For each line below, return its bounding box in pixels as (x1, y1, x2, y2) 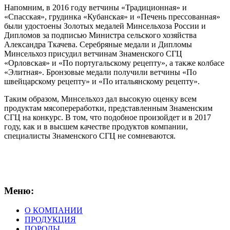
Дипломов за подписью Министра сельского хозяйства (4, 30, 197, 40)
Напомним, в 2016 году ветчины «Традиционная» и (4, 3, 187, 12)
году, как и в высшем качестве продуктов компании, (4, 122, 188, 131)
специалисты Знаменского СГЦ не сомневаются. (4, 131, 176, 140)
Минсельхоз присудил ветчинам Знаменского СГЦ (4, 49, 182, 58)
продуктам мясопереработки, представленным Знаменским (4, 103, 213, 112)
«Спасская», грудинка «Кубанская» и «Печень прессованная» (4, 12, 220, 21)
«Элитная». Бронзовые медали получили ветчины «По (4, 67, 197, 76)
